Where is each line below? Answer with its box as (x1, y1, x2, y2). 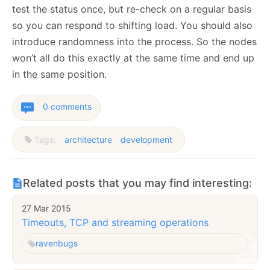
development (121, 134, 172, 145)
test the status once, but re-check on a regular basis (12, 3, 251, 16)
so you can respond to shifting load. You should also (12, 19, 253, 32)
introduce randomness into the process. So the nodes (12, 36, 257, 48)
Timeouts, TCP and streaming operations (22, 216, 209, 228)
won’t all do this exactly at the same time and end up (12, 52, 254, 64)
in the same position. (12, 68, 107, 81)
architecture (64, 134, 112, 145)
